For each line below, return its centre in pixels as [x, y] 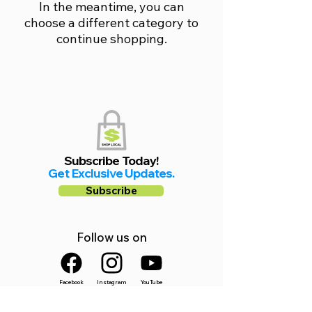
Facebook [71, 282]
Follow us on [111, 237]
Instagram [111, 282]
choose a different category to [111, 23]
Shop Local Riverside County [111, 303]
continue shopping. [111, 39]
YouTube [151, 282]
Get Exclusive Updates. [111, 173]
